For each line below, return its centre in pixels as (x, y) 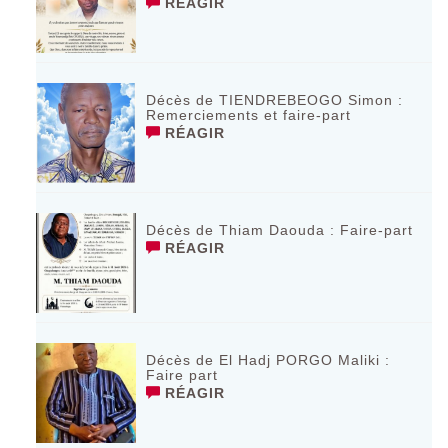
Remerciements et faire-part (249, 114)
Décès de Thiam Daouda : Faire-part (280, 229)
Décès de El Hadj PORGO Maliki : (268, 359)
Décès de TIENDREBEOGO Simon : (275, 99)
